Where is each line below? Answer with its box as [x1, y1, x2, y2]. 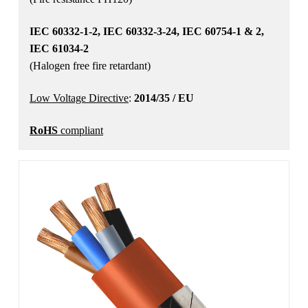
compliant [58, 124, 103, 136]
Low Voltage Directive [30, 92, 129, 104]
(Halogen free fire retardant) [30, 60, 151, 71]
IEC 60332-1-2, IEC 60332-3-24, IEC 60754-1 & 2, [30, 25, 264, 37]
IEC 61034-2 [30, 43, 89, 54]
